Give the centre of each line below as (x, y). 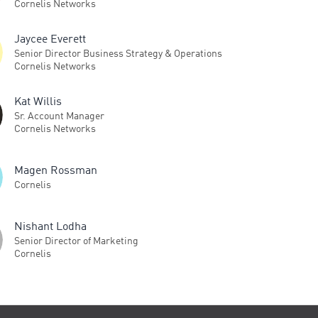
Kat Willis (38, 102)
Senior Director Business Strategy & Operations (118, 54)
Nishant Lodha (50, 227)
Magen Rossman (56, 171)
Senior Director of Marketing (76, 241)
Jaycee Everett (50, 39)
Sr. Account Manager (59, 116)
